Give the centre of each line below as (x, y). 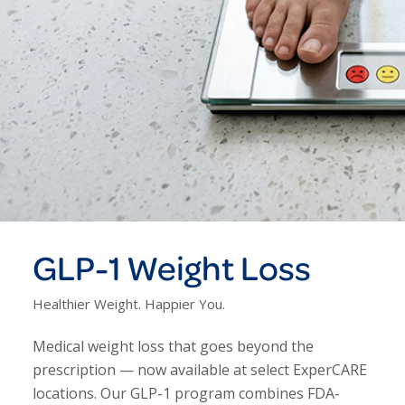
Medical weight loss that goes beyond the (173, 346)
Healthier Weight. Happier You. (128, 304)
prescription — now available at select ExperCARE (199, 369)
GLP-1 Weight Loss (171, 268)
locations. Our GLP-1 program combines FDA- (186, 393)
